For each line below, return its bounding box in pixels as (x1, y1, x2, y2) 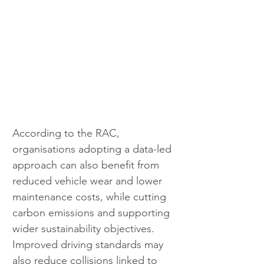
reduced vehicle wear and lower (12, 174, 165, 188)
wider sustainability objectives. (12, 222, 157, 236)
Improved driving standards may (12, 238, 166, 252)
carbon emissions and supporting (12, 206, 173, 220)
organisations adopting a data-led (12, 143, 174, 156)
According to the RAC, (12, 127, 123, 140)
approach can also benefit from (12, 159, 162, 172)
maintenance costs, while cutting (12, 190, 169, 204)
